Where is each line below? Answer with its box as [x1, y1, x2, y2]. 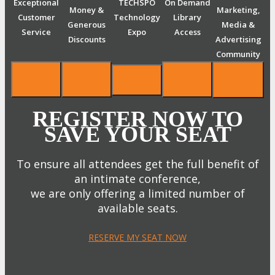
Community [216, 48, 260, 60]
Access [174, 26, 201, 38]
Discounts [68, 34, 106, 45]
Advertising [215, 34, 261, 45]
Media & [222, 19, 255, 31]
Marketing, [216, 4, 260, 16]
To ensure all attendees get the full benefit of [16, 157, 259, 172]
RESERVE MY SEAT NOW [88, 231, 187, 244]
